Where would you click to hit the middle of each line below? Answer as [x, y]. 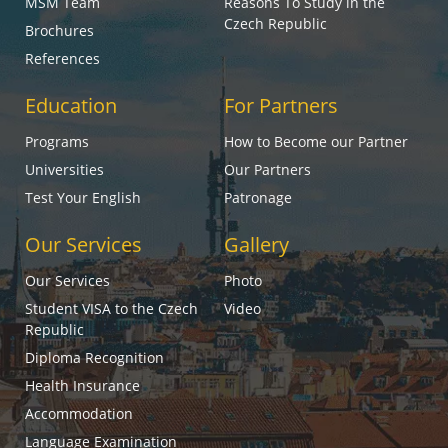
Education [71, 105]
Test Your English [83, 197]
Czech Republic [275, 23]
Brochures [59, 30]
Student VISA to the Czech [111, 308]
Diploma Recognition [94, 357]
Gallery [256, 244]
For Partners [281, 105]
